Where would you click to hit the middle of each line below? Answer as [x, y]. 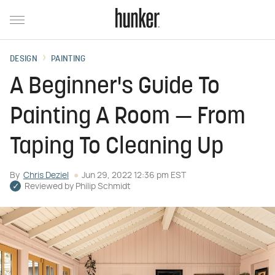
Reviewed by [50, 187]
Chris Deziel [46, 176]
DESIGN [24, 59]
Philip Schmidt [103, 187]
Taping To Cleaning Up [117, 148]
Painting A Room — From [128, 118]
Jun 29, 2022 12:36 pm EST [134, 176]
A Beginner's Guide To [115, 87]
